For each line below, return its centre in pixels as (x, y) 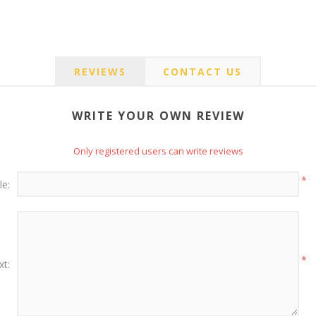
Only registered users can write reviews (158, 151)
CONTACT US (202, 72)
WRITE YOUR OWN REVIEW (158, 116)
